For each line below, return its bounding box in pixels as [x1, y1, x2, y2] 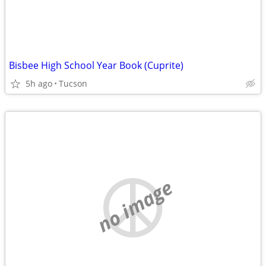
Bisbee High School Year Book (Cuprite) [9, 59, 183, 72]
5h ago [26, 78, 52, 89]
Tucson [59, 78, 87, 89]
